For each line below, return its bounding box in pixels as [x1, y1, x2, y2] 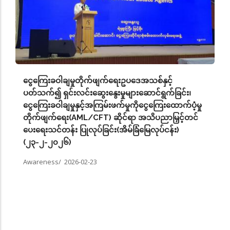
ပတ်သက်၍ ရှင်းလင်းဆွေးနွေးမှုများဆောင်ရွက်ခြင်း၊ [23, 88, 191, 98]
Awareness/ [23, 157, 64, 166]
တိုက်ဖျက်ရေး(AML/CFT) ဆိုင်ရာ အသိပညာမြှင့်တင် [23, 112, 198, 122]
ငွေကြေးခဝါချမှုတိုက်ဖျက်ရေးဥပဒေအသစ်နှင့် [23, 75, 172, 85]
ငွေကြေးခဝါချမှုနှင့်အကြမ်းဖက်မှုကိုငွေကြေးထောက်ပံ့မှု [23, 100, 202, 110]
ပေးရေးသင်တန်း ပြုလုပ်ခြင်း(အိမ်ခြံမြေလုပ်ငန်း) [23, 125, 179, 135]
